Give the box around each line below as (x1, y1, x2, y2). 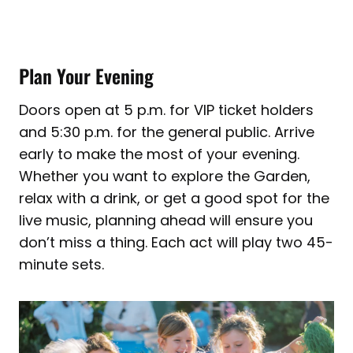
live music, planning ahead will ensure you (19, 210, 313, 231)
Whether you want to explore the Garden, (19, 166, 310, 187)
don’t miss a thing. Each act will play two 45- (19, 232, 333, 253)
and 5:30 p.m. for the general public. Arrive (19, 122, 314, 143)
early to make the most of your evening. (19, 144, 299, 165)
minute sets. (19, 255, 104, 275)
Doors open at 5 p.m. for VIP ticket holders (19, 100, 314, 121)
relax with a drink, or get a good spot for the (19, 188, 329, 209)
